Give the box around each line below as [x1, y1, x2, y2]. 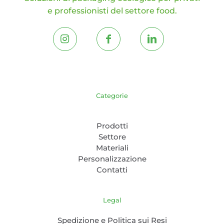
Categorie [96, 91, 128, 99]
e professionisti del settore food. [47, 5, 177, 15]
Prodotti [96, 120, 128, 130]
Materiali [95, 142, 128, 152]
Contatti [96, 164, 127, 174]
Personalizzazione [77, 153, 146, 163]
